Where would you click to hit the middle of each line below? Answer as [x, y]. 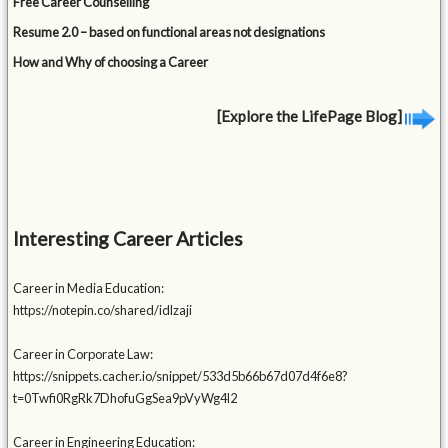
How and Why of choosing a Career [111, 62]
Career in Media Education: [89, 288]
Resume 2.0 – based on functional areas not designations [169, 32]
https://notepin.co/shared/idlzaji [103, 310]
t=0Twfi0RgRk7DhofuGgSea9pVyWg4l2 [125, 398]
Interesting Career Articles [128, 239]
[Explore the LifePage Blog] [310, 116]
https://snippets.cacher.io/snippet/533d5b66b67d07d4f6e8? [181, 376]
